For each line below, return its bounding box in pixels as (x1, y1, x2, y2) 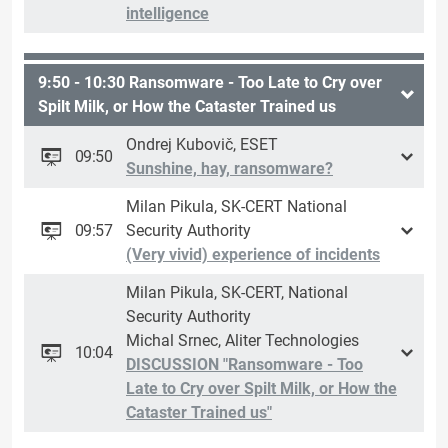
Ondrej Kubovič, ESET (126, 135, 278, 155)
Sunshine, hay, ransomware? (126, 159, 333, 179)
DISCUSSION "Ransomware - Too (126, 355, 363, 375)
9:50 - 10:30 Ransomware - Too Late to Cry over (38, 73, 382, 93)
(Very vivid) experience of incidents (126, 245, 380, 265)
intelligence (126, 4, 209, 24)
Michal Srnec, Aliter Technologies (126, 331, 359, 351)
